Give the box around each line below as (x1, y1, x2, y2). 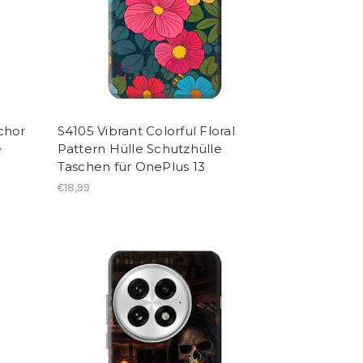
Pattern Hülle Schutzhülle (57, 140, 222, 156)
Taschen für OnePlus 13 (57, 158, 206, 174)
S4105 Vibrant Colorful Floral (57, 122, 235, 139)
